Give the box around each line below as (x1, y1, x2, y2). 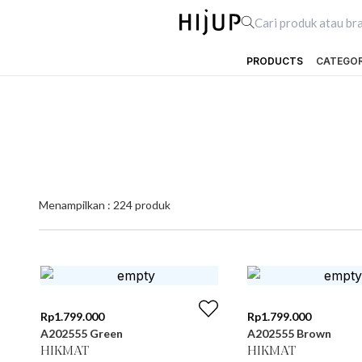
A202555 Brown (247, 326, 331, 340)
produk (133, 198, 170, 212)
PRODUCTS (246, 55, 303, 67)
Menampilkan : (39, 198, 113, 212)
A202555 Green (40, 326, 123, 340)
